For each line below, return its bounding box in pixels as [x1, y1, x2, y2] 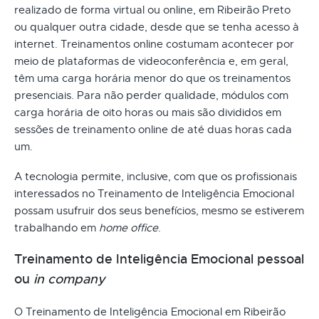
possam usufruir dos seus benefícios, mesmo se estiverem [14, 204, 304, 217]
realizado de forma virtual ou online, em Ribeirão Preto [14, 3, 291, 16]
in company [33, 271, 105, 287]
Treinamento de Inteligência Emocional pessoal [14, 251, 304, 267]
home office [99, 221, 158, 234]
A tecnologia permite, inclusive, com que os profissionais [14, 169, 297, 183]
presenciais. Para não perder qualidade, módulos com [14, 88, 288, 102]
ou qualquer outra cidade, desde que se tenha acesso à [14, 20, 299, 33]
